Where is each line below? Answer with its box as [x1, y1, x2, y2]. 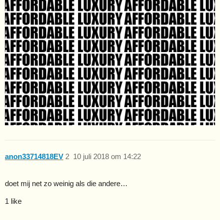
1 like [5, 196, 22, 205]
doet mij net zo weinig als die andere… [5, 179, 128, 188]
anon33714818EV [5, 152, 63, 161]
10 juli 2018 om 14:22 [73, 152, 141, 161]
